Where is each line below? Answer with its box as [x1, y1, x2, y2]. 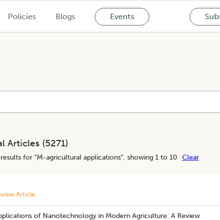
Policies [7, 11, 36, 21]
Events [110, 11, 134, 21]
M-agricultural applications [36, 153, 121, 162]
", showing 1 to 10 [120, 153, 177, 162]
